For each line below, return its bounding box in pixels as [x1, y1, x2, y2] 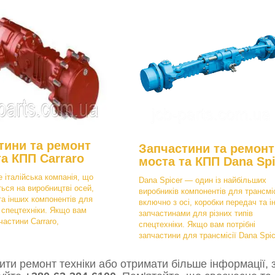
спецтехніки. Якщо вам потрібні [139, 220, 255, 230]
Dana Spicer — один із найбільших [139, 176, 266, 185]
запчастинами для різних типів [139, 209, 253, 219]
